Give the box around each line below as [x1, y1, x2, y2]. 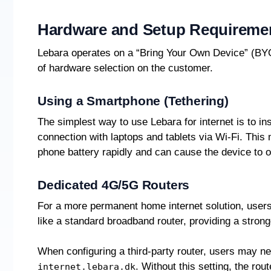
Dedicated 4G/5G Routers [38, 178, 190, 192]
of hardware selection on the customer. [38, 62, 213, 74]
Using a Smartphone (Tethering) [38, 94, 229, 108]
